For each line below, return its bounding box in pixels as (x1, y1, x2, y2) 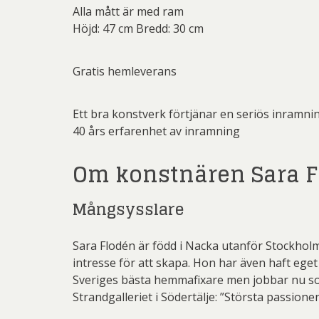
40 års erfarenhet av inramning (73, 123, 240, 139)
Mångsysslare (73, 195, 184, 224)
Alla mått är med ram (73, 4, 184, 19)
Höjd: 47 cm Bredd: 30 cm (73, 21, 204, 36)
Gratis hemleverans (73, 63, 177, 79)
